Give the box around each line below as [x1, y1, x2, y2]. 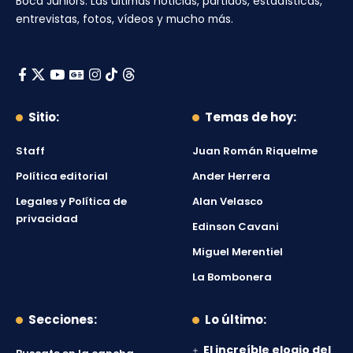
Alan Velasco [192, 193, 263, 209]
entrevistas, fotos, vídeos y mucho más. [16, 11, 233, 27]
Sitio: [28, 108, 59, 125]
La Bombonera [192, 269, 272, 284]
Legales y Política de [16, 193, 127, 209]
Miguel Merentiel [192, 243, 283, 259]
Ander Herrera [192, 168, 270, 184]
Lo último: [205, 310, 266, 328]
